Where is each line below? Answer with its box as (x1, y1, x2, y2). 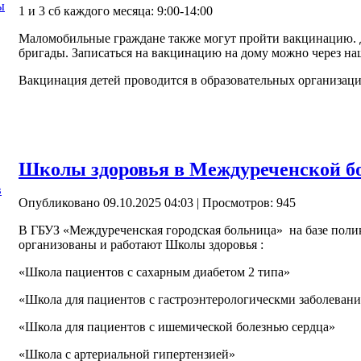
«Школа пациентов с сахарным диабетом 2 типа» (19, 265, 290, 280)
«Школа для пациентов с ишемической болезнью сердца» (19, 320, 335, 334)
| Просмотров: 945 (193, 196, 296, 210)
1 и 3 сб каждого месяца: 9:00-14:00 (19, 3, 213, 18)
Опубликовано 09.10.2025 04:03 (19, 196, 193, 210)
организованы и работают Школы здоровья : (19, 238, 263, 252)
